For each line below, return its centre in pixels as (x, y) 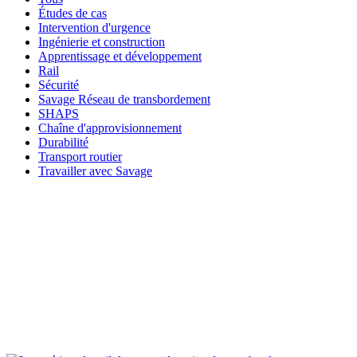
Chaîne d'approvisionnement (110, 127)
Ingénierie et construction (102, 41)
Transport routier (80, 156)
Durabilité (63, 142)
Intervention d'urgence (94, 27)
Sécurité (59, 84)
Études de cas (73, 13)
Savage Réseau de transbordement (124, 99)
